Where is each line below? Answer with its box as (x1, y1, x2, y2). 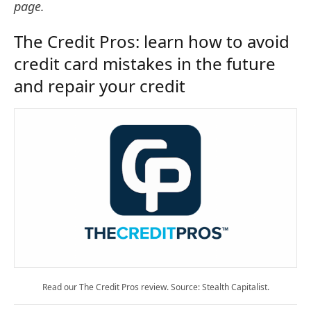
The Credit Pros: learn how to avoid (14, 30, 289, 53)
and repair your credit (14, 74, 185, 97)
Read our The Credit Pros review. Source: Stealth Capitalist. (42, 281, 269, 294)
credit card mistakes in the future (14, 52, 276, 75)
